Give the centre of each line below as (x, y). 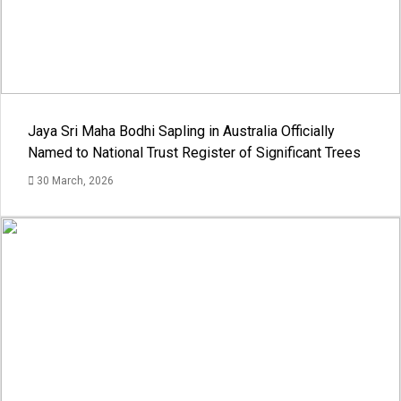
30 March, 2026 (74, 181)
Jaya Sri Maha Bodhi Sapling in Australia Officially (181, 132)
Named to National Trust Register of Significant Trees (194, 153)
